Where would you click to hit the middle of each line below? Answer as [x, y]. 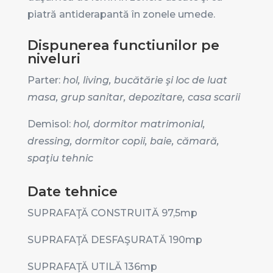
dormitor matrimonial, [149, 124]
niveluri [54, 59]
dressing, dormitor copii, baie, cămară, [123, 141]
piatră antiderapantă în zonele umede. [121, 15]
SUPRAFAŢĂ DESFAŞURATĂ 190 [106, 240]
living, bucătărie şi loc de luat [155, 80]
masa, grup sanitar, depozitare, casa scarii [133, 97]
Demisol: [49, 124]
